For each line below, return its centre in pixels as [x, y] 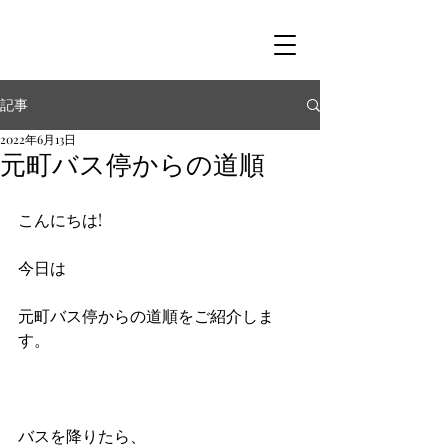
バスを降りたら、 [82, 435]
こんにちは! [60, 219]
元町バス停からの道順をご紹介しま [146, 315]
